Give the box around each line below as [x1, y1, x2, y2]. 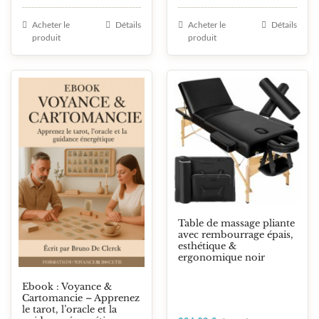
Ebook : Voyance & [22, 280, 112, 293]
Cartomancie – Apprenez [22, 291, 140, 304]
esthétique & [178, 240, 236, 253]
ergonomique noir [178, 251, 265, 264]
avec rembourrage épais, [178, 229, 293, 241]
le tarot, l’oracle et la [22, 303, 117, 315]
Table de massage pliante [178, 217, 295, 230]
